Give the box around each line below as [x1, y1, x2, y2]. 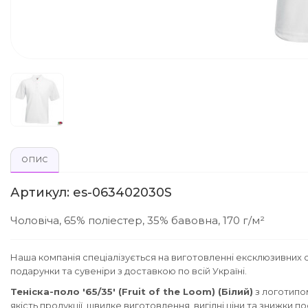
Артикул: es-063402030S [10, 184, 172, 200]
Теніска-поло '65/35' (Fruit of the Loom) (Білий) [10, 285, 253, 297]
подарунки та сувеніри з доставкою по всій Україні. [10, 265, 247, 276]
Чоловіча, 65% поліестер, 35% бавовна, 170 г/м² [10, 213, 265, 227]
